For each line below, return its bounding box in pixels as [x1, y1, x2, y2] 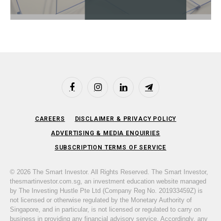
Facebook [71, 87, 100, 95]
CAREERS [35, 115, 65, 123]
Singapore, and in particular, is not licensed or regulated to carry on [10, 206, 201, 214]
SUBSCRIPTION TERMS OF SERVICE [54, 144, 167, 151]
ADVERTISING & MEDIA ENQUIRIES [51, 130, 160, 137]
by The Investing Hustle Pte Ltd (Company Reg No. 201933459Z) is [10, 187, 203, 195]
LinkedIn [122, 87, 147, 95]
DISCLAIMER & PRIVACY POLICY [74, 115, 177, 123]
